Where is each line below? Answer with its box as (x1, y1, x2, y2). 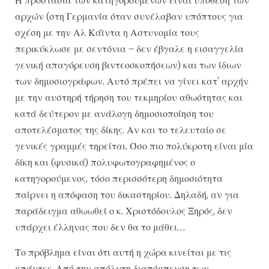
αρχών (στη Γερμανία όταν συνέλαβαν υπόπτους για (15, 10, 243, 23)
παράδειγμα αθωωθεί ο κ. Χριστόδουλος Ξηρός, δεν (15, 205, 232, 217)
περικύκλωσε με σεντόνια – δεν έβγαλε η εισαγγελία (15, 43, 244, 55)
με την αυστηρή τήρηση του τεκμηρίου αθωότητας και (15, 91, 243, 104)
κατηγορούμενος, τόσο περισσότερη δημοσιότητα (15, 172, 223, 185)
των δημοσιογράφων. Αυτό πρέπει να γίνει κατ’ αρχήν (15, 75, 249, 88)
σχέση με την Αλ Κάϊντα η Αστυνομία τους (15, 26, 199, 39)
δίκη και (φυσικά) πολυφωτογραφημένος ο (15, 156, 195, 169)
